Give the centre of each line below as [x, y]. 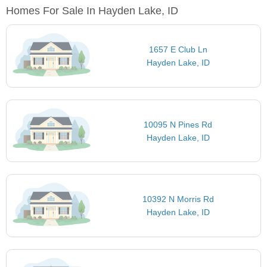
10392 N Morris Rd [178, 199]
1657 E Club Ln [178, 50]
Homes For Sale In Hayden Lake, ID [92, 11]
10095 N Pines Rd [178, 124]
